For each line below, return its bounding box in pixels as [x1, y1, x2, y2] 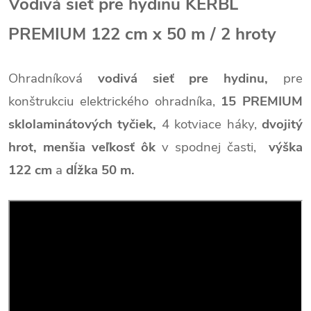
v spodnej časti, [155, 138, 269, 156]
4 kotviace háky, [161, 115, 262, 133]
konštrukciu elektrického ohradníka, [8, 92, 221, 110]
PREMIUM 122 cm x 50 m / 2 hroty [8, 23, 276, 45]
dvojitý [262, 115, 303, 133]
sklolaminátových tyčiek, [8, 115, 162, 133]
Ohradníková [8, 69, 98, 87]
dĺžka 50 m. [66, 161, 138, 179]
